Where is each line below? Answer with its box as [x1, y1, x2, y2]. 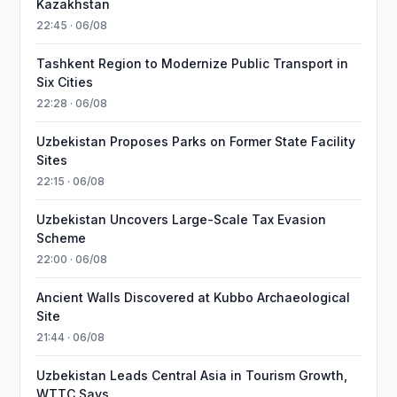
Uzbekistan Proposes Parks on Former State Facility [36, 134, 356, 149]
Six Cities [36, 74, 94, 90]
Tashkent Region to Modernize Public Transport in [36, 56, 349, 71]
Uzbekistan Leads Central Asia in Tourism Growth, [36, 368, 348, 383]
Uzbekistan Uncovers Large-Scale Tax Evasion [36, 212, 327, 227]
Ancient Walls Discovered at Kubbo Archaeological [36, 290, 351, 305]
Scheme [36, 230, 87, 245]
